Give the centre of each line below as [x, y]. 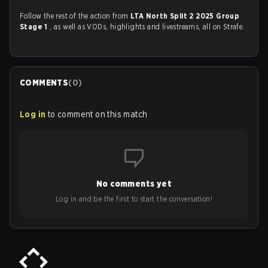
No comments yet [134, 184]
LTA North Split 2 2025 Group [185, 16]
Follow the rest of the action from [75, 16]
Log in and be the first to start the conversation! [134, 199]
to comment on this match [98, 114]
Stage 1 [35, 27]
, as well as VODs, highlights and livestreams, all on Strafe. [147, 27]
